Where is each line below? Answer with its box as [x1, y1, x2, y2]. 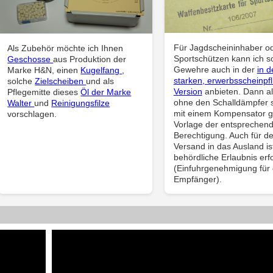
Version [173, 86, 202, 96]
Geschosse [7, 54, 54, 65]
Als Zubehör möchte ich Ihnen [7, 43, 124, 54]
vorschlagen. [7, 109, 57, 119]
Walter [7, 98, 35, 108]
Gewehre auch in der [173, 64, 257, 74]
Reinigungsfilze [51, 98, 110, 108]
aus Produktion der [53, 54, 127, 65]
